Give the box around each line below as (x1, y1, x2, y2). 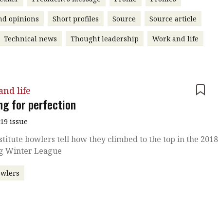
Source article (149, 14, 197, 23)
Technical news (3, 34, 57, 43)
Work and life (152, 34, 199, 43)
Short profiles (52, 14, 99, 23)
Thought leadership (70, 34, 139, 43)
